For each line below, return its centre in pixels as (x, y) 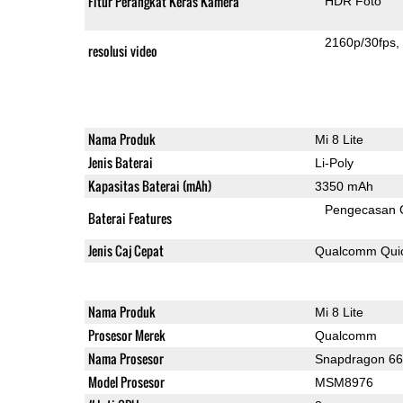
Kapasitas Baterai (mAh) (149, 185)
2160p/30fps (361, 42)
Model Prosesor (126, 381)
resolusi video (122, 50)
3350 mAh (344, 186)
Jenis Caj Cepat (125, 250)
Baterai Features (130, 218)
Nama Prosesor (125, 358)
